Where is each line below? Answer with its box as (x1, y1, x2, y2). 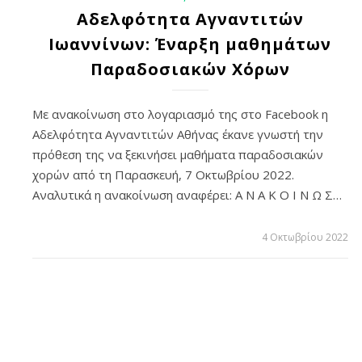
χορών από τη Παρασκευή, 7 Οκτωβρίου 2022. (32, 166, 294, 183)
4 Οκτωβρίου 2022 (261, 230, 348, 245)
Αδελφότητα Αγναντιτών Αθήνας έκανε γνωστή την (32, 126, 323, 143)
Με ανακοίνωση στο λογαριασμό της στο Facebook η (32, 106, 328, 123)
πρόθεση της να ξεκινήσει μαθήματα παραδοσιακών (32, 146, 323, 163)
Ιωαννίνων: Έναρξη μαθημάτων (48, 33, 332, 56)
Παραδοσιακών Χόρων (90, 58, 290, 81)
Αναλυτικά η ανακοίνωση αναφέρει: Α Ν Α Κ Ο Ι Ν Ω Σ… (32, 187, 342, 204)
